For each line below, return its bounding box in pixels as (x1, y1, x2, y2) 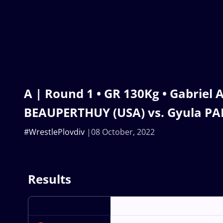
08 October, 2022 (91, 126, 155, 137)
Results (28, 170, 71, 187)
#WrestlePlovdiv (24, 126, 85, 137)
